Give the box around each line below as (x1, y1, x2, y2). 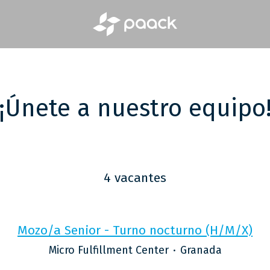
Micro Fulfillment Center (48, 243, 169, 257)
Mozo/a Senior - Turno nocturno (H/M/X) (17, 222, 253, 238)
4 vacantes (104, 170, 166, 186)
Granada (180, 243, 222, 257)
